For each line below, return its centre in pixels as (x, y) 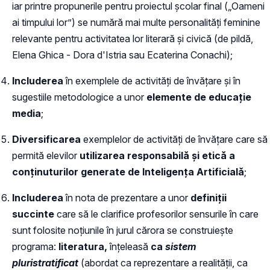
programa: (35, 246)
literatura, (84, 246)
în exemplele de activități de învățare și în (152, 80)
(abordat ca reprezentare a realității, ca (164, 262)
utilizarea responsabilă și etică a (157, 155)
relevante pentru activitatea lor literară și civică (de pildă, (133, 38)
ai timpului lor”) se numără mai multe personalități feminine (136, 22)
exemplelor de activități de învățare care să (175, 139)
